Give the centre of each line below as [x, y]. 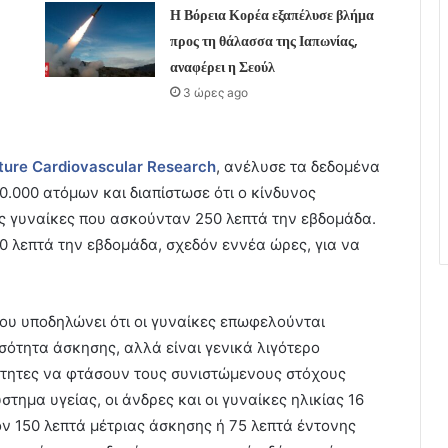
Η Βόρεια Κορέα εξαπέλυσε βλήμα [271, 14]
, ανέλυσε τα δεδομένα [298, 166]
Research [179, 166]
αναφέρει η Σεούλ [222, 66]
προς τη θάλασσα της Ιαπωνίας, [263, 40]
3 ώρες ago [215, 92]
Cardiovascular [85, 166]
